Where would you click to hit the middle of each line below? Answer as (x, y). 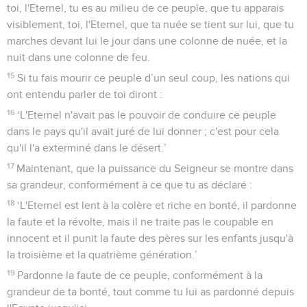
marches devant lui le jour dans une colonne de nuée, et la (147, 41)
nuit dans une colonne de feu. (78, 57)
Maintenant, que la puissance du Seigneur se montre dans (155, 168)
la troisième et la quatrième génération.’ (102, 255)
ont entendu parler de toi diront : (85, 94)
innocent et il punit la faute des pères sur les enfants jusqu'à (150, 238)
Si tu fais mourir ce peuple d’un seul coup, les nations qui (154, 78)
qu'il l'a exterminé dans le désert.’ (87, 148)
